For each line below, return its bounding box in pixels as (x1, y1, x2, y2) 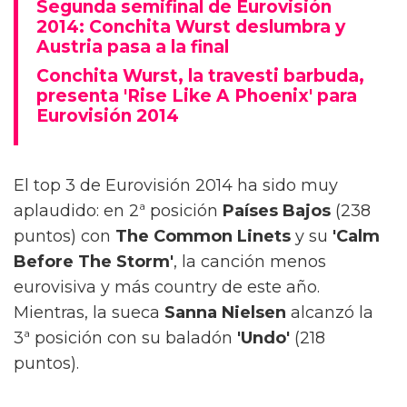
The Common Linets (115, 225, 295, 246)
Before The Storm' (14, 251, 174, 272)
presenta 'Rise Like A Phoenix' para (36, 84, 357, 106)
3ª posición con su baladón (14, 327, 237, 348)
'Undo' (237, 327, 290, 348)
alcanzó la (286, 302, 373, 323)
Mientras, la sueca (14, 302, 164, 323)
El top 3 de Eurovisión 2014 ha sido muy (14, 174, 338, 195)
